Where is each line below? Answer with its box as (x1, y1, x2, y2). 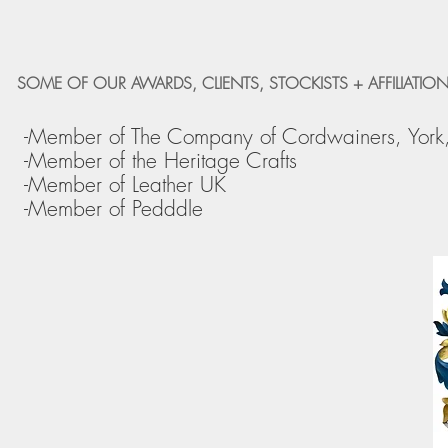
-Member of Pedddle (24, 194, 203, 222)
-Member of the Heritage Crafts (24, 146, 297, 174)
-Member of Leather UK (24, 170, 226, 198)
